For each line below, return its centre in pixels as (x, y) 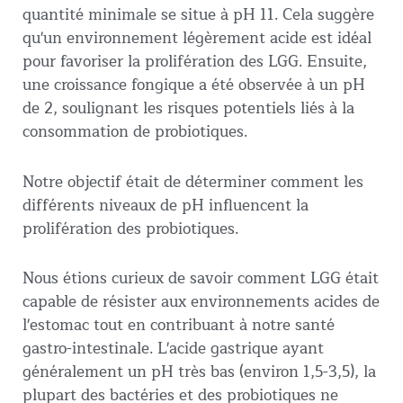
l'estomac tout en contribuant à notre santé (179, 326)
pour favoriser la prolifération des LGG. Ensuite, (195, 61)
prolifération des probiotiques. (130, 228)
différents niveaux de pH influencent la (166, 205)
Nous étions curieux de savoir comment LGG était (201, 279)
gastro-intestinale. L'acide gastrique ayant (173, 349)
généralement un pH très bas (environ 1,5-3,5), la (199, 372)
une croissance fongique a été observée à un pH (194, 85)
